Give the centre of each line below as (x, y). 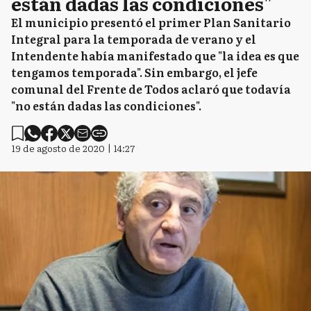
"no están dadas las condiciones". (107, 106)
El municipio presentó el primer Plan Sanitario (151, 22)
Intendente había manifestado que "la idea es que (155, 56)
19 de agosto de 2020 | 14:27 (73, 148)
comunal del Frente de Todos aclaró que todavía (151, 89)
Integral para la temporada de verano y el (134, 39)
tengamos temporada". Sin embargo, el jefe (134, 72)
